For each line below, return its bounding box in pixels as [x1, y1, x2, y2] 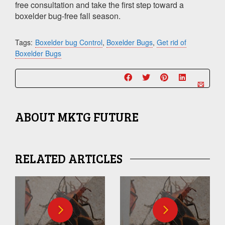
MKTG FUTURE [57, 108, 139, 125]
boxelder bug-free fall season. [15, 10, 121, 22]
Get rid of [157, 37, 186, 47]
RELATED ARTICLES [15, 150, 123, 167]
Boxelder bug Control [35, 37, 102, 47]
